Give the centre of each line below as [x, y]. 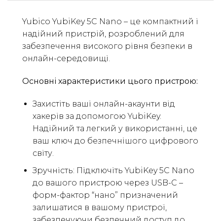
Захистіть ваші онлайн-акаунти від [104, 104]
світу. [43, 153]
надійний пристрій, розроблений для [103, 34]
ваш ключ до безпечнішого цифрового [115, 141]
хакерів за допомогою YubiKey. [97, 116]
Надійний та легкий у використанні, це [115, 128]
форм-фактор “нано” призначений [105, 195]
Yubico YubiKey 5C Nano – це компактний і [110, 22]
